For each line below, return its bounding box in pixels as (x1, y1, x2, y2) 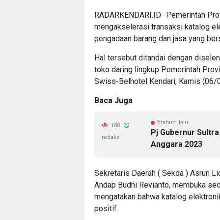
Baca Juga (94, 96, 133, 105)
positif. (94, 204, 118, 213)
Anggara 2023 (151, 139, 202, 149)
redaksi (102, 134, 121, 140)
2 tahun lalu (157, 119, 188, 126)
